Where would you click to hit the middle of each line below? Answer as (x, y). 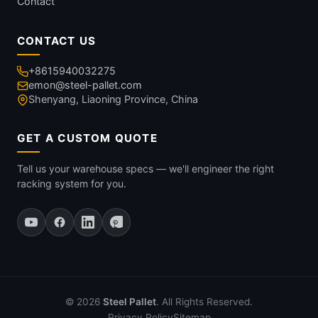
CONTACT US (57, 41)
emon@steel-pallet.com (85, 85)
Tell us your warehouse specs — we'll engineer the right (146, 169)
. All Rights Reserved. (204, 302)
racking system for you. (72, 183)
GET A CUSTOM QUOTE (87, 138)
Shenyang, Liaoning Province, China (113, 99)
